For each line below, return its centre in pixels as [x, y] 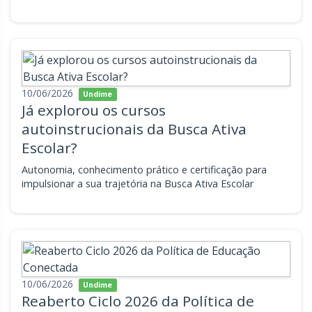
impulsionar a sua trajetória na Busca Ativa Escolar [138, 184]
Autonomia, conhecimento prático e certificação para [144, 170]
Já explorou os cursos [94, 110]
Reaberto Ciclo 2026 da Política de [138, 301]
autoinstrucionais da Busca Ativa [134, 129]
